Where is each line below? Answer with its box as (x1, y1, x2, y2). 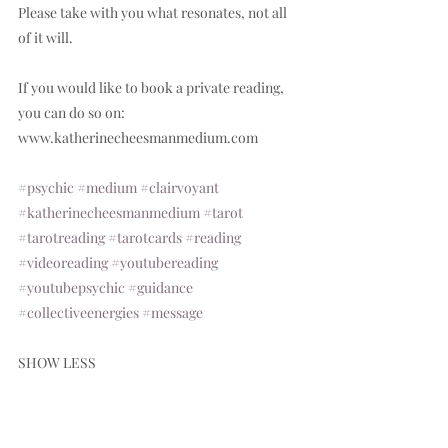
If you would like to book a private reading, (18, 78, 287, 97)
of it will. (18, 28, 79, 47)
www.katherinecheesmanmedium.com (18, 128, 264, 147)
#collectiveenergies (18, 303, 139, 322)
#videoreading (18, 253, 108, 272)
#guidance (128, 278, 193, 297)
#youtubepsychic (18, 278, 125, 297)
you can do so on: (18, 103, 128, 122)
